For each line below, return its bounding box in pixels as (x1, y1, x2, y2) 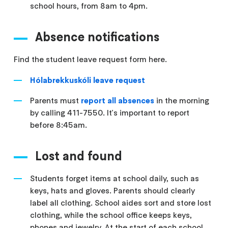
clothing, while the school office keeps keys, (30, 209, 192, 220)
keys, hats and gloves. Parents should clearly (30, 185, 195, 195)
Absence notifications (35, 28, 160, 45)
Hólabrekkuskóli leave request (30, 74, 146, 85)
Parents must (30, 95, 81, 105)
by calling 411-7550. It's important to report (30, 107, 190, 118)
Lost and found (35, 148, 123, 164)
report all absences (81, 95, 157, 105)
